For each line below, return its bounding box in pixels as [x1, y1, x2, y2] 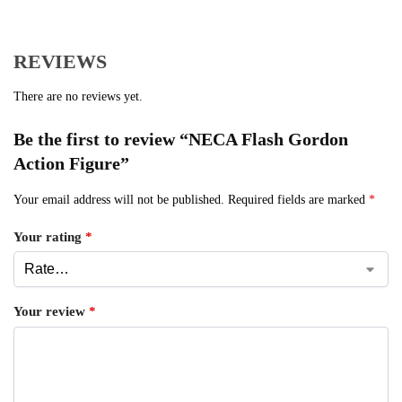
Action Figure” [13, 153, 129, 174]
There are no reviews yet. [13, 90, 143, 104]
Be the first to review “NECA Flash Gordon [13, 129, 348, 150]
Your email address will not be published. [13, 193, 224, 207]
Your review [13, 304, 89, 319]
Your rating [13, 229, 85, 244]
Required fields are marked [228, 193, 369, 207]
